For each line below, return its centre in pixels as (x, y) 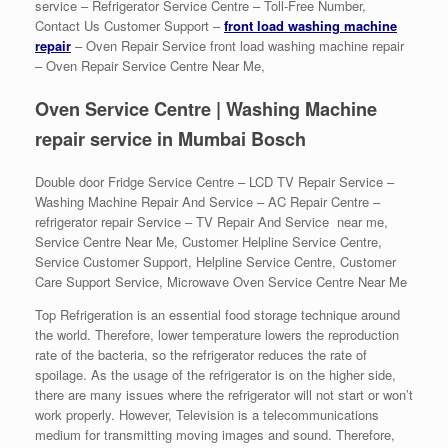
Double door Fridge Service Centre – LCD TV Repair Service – (214, 182)
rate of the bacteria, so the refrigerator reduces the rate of (201, 355)
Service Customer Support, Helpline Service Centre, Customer (215, 262)
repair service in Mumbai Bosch (173, 139)
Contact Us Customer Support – (129, 26)
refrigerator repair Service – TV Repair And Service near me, (211, 222)
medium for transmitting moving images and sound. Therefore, (215, 435)
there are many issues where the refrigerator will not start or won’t (224, 395)
